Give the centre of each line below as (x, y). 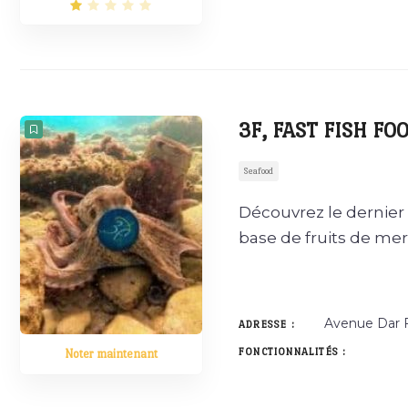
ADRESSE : (267, 325)
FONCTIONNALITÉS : (293, 352)
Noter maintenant (111, 354)
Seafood (259, 171)
